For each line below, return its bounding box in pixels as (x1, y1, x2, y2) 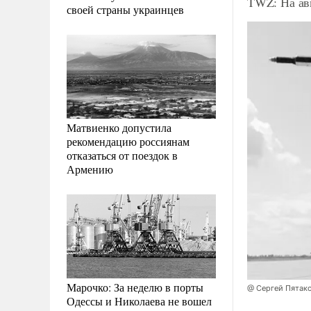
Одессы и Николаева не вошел (67, 293, 212, 308)
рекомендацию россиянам (67, 133, 190, 149)
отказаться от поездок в (67, 147, 178, 162)
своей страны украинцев (67, 1, 184, 17)
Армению (67, 161, 113, 176)
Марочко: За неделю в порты (67, 279, 203, 294)
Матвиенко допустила (67, 119, 171, 135)
